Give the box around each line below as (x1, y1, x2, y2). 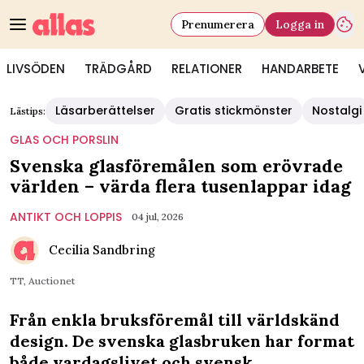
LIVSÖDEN (6, 60, 65, 77)
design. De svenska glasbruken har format (10, 331, 354, 351)
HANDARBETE (262, 60, 339, 77)
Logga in (275, 16, 324, 32)
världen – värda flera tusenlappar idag (10, 175, 351, 197)
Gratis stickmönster (175, 102, 292, 119)
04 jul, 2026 (132, 210, 184, 223)
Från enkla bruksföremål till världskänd (10, 310, 340, 330)
